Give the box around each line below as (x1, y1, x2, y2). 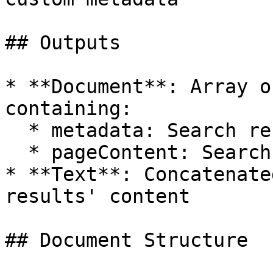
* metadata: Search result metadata (5, 119, 28, 141)
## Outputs (5, 32, 121, 54)
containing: (5, 97, 132, 119)
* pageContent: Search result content (5, 141, 28, 163)
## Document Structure (5, 229, 248, 251)
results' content (5, 185, 190, 207)
